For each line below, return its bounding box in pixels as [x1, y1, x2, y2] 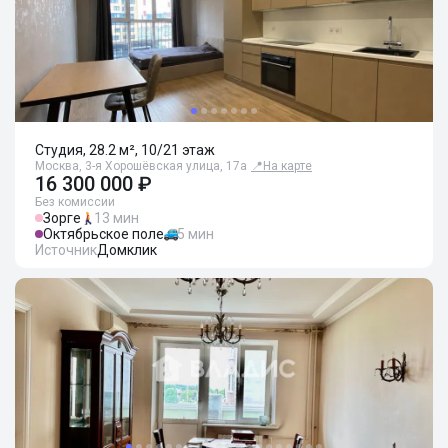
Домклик [97, 242, 157, 258]
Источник [35, 242, 97, 258]
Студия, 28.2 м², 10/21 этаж [35, 142, 215, 158]
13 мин [94, 210, 139, 226]
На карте [263, 159, 312, 173]
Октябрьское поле [43, 226, 164, 242]
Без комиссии [35, 195, 115, 209]
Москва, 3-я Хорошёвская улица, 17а [35, 159, 247, 173]
